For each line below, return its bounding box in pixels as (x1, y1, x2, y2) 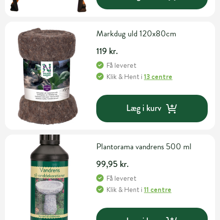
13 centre (144, 71, 173, 82)
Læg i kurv (126, 102, 162, 115)
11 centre (144, 184, 172, 194)
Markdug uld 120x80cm (96, 27, 177, 40)
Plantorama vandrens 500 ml (96, 140, 192, 153)
